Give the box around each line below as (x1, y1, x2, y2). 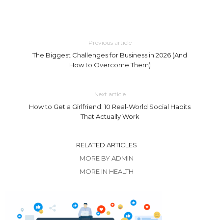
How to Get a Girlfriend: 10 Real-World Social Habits (29, 102, 191, 110)
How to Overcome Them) (69, 60, 151, 69)
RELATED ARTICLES (76, 140, 137, 149)
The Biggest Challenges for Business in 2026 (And (32, 51, 188, 59)
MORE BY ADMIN (79, 154, 134, 162)
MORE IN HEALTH (79, 167, 134, 175)
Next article (94, 90, 126, 98)
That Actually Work (80, 112, 139, 120)
